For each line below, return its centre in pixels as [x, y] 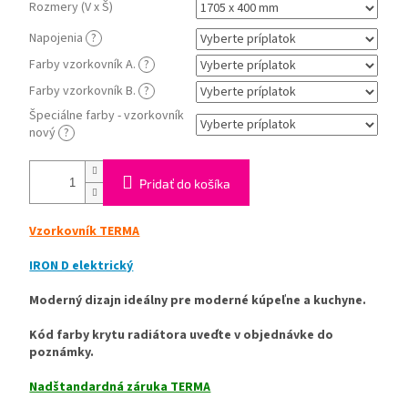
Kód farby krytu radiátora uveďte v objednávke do [182, 335]
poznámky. [62, 352]
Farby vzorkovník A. [84, 64]
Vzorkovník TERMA [85, 231]
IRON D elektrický [82, 265]
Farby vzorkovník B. [84, 91]
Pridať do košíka [185, 183]
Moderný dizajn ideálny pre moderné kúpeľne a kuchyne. [198, 300]
